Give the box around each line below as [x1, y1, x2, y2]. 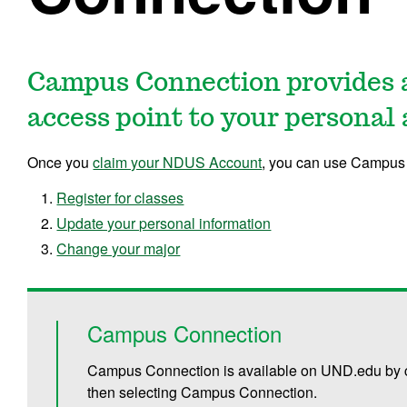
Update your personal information [56, 212, 272, 233]
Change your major [56, 237, 181, 259]
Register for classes [56, 186, 184, 208]
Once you [27, 151, 94, 173]
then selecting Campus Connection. [87, 381, 318, 402]
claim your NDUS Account [93, 151, 263, 173]
